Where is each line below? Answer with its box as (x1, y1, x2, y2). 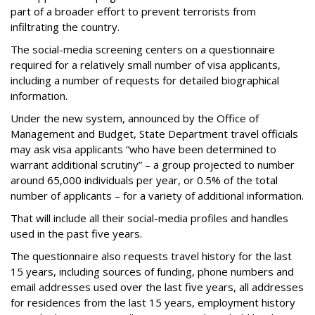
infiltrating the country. (11, 20, 120, 34)
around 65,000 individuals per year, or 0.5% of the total (11, 173, 278, 187)
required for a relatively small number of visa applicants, (11, 58, 281, 72)
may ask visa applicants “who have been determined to (11, 142, 276, 156)
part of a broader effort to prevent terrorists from (11, 4, 256, 18)
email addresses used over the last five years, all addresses (11, 280, 304, 294)
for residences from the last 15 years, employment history (11, 295, 295, 309)
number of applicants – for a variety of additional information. (11, 188, 304, 202)
